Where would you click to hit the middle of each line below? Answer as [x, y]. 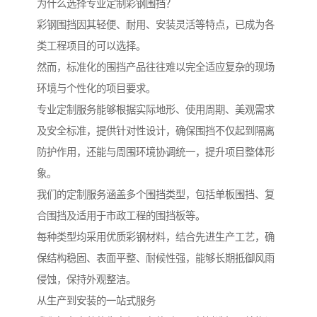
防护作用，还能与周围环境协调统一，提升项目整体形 [156, 152]
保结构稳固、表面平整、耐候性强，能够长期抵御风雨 [156, 258]
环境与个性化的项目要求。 [96, 88]
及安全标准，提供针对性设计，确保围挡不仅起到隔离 [156, 131]
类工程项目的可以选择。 [91, 46]
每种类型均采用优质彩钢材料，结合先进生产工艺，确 [156, 237]
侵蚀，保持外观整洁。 [86, 279]
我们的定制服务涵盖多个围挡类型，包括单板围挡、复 [156, 194]
